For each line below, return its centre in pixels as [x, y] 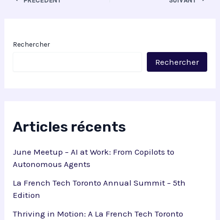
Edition [27, 195]
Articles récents [69, 126]
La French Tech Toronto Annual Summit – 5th [99, 182]
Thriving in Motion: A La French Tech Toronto [98, 213]
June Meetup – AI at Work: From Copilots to [94, 152]
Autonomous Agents [52, 164]
